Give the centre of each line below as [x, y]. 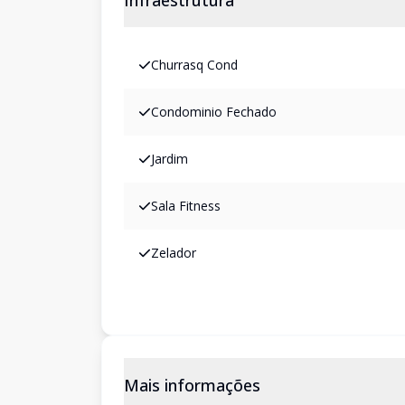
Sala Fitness [186, 206]
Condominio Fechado [214, 112]
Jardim [170, 159]
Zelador [174, 253]
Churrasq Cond [194, 65]
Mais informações [192, 385]
